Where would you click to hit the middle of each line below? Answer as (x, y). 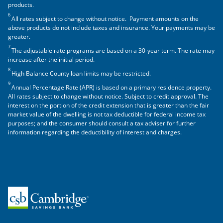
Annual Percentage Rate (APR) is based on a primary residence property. (111, 87)
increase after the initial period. (51, 59)
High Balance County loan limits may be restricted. (81, 73)
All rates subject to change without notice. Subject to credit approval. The (108, 96)
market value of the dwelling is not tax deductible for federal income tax (107, 114)
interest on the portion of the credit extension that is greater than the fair (109, 105)
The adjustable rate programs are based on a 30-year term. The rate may (113, 51)
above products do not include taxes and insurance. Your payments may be (111, 28)
